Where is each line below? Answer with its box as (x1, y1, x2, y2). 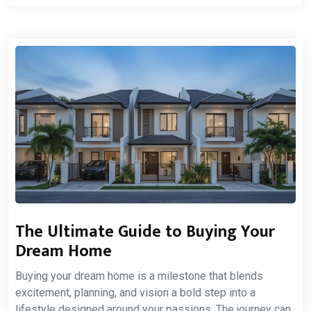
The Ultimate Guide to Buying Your (15, 218, 275, 246)
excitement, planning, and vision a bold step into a (15, 286, 255, 300)
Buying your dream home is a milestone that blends (15, 269, 263, 283)
